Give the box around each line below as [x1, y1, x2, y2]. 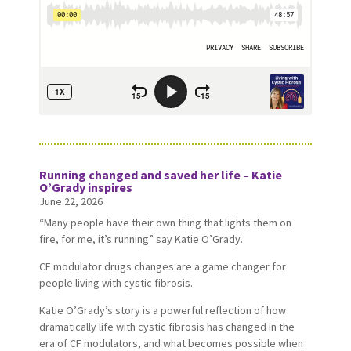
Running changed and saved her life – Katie [38, 166, 282, 183]
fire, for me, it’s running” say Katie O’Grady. [38, 231, 243, 246]
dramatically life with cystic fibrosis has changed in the [38, 319, 295, 334]
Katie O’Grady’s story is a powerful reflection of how [38, 302, 286, 317]
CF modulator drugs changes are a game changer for [38, 259, 286, 273]
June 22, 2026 [38, 194, 103, 208]
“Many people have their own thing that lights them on [38, 215, 291, 230]
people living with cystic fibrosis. [38, 275, 193, 290]
